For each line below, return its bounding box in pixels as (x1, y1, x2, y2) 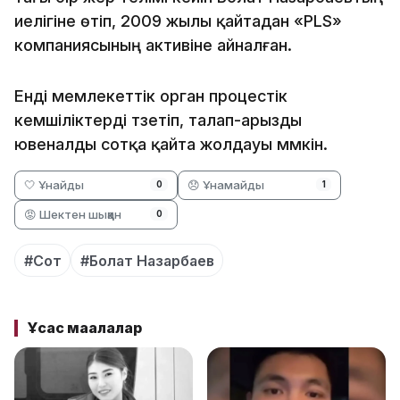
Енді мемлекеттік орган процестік (14, 86, 287, 105)
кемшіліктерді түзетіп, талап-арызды (14, 110, 302, 129)
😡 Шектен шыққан (24, 206, 121, 221)
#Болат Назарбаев (79, 251, 214, 270)
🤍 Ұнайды (24, 177, 84, 192)
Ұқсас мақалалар (26, 319, 142, 337)
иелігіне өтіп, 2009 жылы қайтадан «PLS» (14, 11, 342, 30)
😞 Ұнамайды (187, 177, 265, 192)
